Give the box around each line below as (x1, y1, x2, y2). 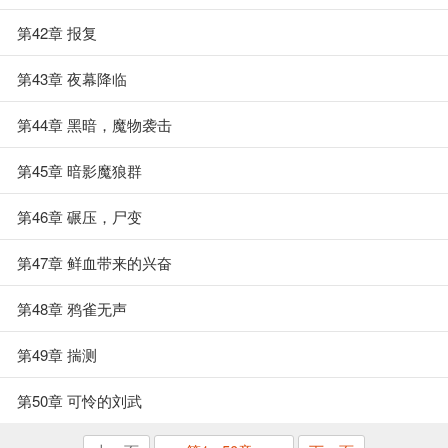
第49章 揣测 (17, 344, 97, 365)
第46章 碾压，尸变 (17, 206, 142, 227)
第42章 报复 (17, 22, 97, 43)
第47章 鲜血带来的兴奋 (17, 252, 172, 273)
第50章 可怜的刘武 (17, 390, 142, 411)
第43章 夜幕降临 (17, 68, 127, 89)
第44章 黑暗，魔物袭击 (17, 114, 172, 135)
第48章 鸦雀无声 (17, 298, 127, 319)
